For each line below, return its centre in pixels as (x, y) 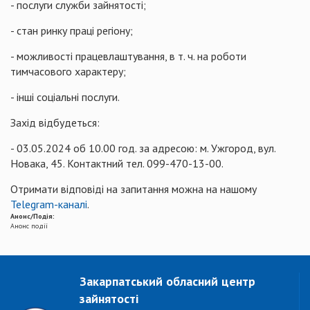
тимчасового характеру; (68, 71)
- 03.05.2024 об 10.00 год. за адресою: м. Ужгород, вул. (143, 148)
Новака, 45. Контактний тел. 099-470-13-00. (117, 163)
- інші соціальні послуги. (65, 97)
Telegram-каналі (49, 204)
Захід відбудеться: (55, 122)
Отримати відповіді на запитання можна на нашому (134, 189)
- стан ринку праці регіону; (72, 30)
